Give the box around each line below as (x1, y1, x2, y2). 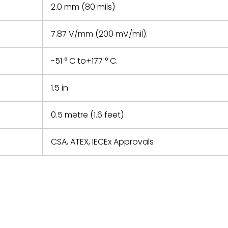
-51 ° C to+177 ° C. (51, 55, 118, 67)
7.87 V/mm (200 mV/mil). (51, 28, 148, 40)
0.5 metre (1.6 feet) (51, 109, 124, 121)
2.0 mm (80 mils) (51, 1, 115, 13)
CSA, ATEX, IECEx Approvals (51, 136, 154, 148)
